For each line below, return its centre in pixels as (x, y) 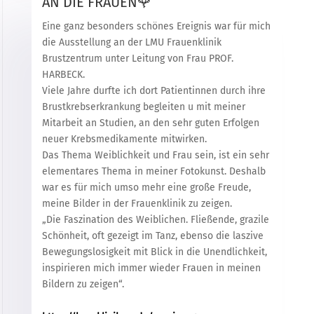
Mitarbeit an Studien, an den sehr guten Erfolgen (150, 123)
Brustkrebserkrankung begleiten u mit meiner (143, 107)
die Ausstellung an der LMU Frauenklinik (131, 43)
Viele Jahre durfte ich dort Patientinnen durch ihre (153, 91)
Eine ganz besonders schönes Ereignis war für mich (156, 27)
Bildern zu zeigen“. (83, 285)
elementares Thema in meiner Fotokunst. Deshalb (153, 172)
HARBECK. (63, 75)
